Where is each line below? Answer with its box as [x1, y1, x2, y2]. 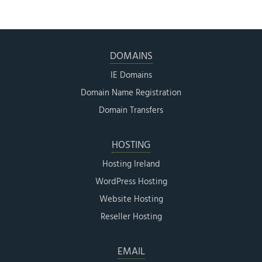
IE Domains [110, 68, 152, 82]
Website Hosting [99, 192, 163, 206]
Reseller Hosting [100, 209, 162, 224]
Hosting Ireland [102, 157, 160, 171]
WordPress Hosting [95, 174, 167, 189]
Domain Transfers [99, 103, 163, 118]
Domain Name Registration [81, 85, 181, 100]
